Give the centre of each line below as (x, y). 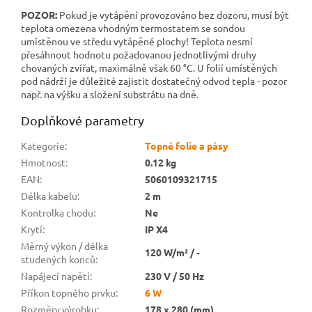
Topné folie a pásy (187, 145)
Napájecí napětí (55, 275)
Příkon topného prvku (68, 292)
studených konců (58, 259)
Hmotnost (43, 162)
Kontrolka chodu (57, 212)
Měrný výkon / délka (64, 245)
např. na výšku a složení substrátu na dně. (110, 94)
